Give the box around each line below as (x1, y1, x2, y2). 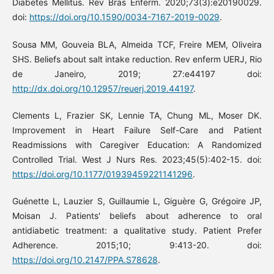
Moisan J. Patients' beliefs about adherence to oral (12, 210, 262, 221)
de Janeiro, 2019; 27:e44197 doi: (12, 68, 262, 79)
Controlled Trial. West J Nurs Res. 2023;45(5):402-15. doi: (12, 154, 262, 165)
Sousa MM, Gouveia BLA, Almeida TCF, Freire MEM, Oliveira (12, 39, 262, 50)
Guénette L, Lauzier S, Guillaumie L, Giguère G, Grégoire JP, (12, 195, 262, 206)
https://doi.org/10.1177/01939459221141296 (12, 168, 193, 179)
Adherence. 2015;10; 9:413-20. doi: (12, 239, 262, 250)
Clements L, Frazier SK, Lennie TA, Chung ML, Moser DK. (12, 109, 262, 120)
